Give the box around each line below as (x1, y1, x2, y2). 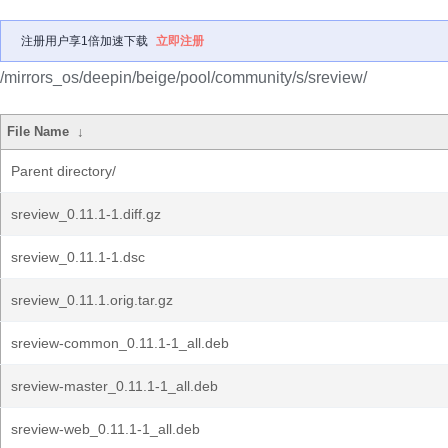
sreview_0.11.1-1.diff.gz (11, 206, 161, 222)
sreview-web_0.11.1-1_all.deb (11, 421, 200, 437)
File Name (7, 124, 70, 139)
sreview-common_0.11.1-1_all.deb (11, 335, 229, 351)
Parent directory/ (11, 163, 116, 179)
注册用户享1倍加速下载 (21, 34, 148, 48)
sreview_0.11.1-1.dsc (11, 249, 145, 265)
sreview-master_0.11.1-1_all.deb (11, 378, 218, 394)
